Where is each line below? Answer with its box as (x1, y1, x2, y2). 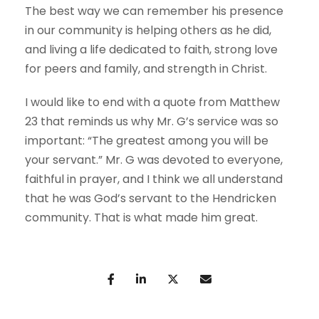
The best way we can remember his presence (25, 3, 283, 20)
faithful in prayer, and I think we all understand (25, 171, 283, 188)
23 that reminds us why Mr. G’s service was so (25, 113, 278, 130)
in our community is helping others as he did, (25, 22, 271, 39)
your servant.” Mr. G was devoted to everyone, (25, 152, 283, 169)
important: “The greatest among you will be (25, 132, 268, 150)
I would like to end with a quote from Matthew (25, 94, 280, 111)
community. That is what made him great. (25, 209, 258, 226)
